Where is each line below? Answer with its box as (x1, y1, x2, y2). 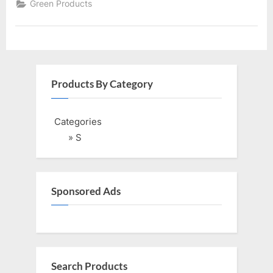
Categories (54, 115, 102, 127)
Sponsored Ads (51, 185, 121, 197)
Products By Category (51, 78, 153, 91)
